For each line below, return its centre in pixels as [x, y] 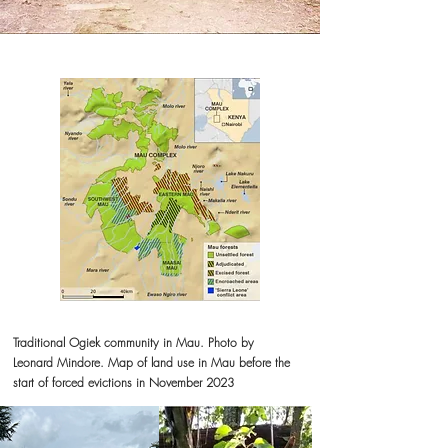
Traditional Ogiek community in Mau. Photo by [133, 342]
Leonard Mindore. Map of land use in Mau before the [151, 362]
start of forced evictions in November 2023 [123, 382]
